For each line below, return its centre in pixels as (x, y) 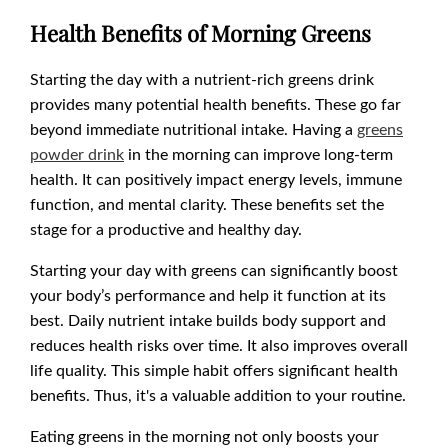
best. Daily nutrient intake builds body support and (208, 320)
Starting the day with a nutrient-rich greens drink (202, 79)
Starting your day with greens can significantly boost (214, 270)
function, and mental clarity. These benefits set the (207, 204)
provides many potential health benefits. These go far (215, 104)
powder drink (77, 154)
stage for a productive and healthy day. (166, 229)
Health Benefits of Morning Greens (200, 33)
